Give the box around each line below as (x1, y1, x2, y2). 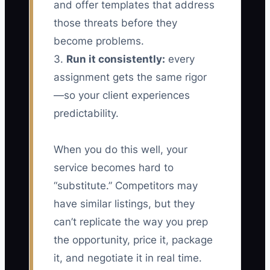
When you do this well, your (54, 143, 187, 156)
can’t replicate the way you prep (54, 216, 208, 228)
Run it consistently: (66, 53, 165, 66)
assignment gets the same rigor (54, 71, 207, 84)
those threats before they (54, 17, 177, 30)
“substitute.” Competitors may (54, 180, 198, 192)
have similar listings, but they (54, 198, 195, 210)
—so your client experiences (54, 89, 190, 102)
